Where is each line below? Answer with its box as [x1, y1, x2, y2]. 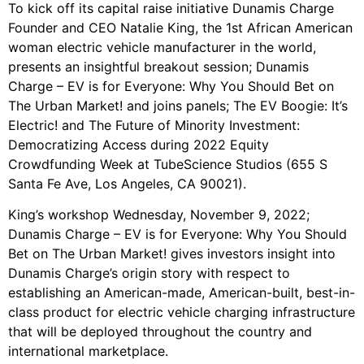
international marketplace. [8, 343, 168, 360]
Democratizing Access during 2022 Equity [8, 136, 269, 153]
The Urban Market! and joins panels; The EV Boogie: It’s [8, 97, 348, 114]
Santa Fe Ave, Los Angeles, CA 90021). [8, 175, 246, 192]
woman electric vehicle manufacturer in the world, [8, 38, 316, 55]
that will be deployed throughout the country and [8, 323, 312, 340]
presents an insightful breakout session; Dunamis [8, 58, 309, 75]
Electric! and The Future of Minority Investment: [8, 116, 300, 133]
